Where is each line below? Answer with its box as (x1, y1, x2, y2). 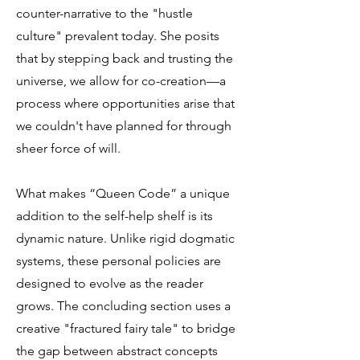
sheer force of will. (16, 141, 121, 156)
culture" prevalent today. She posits (16, 28, 219, 43)
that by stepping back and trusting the (16, 51, 233, 66)
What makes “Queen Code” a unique (16, 186, 230, 201)
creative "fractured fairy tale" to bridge (16, 321, 235, 336)
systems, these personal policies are (16, 253, 221, 268)
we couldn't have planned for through (16, 118, 231, 133)
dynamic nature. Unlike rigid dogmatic (16, 231, 235, 246)
